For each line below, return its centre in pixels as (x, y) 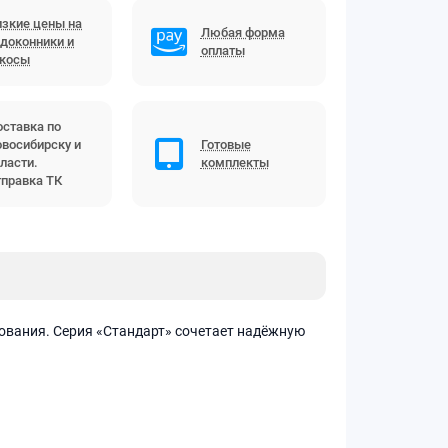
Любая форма (242, 32)
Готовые (225, 144)
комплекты (234, 162)
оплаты (222, 50)
